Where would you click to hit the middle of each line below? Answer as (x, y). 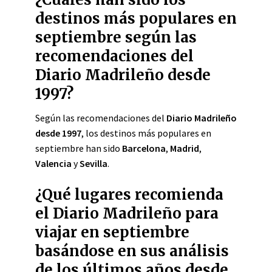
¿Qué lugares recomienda (129, 195)
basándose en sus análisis (132, 251)
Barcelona (144, 148)
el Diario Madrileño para (127, 213)
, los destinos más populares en (146, 133)
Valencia (53, 163)
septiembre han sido (79, 148)
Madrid (185, 148)
